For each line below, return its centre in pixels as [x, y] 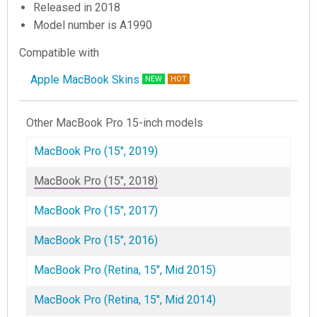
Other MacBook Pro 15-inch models [115, 123]
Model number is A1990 [93, 25]
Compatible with [59, 53]
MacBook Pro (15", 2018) [96, 181]
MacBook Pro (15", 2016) [96, 240]
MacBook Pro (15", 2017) [96, 211]
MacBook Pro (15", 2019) [96, 151]
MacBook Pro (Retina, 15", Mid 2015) [125, 270]
